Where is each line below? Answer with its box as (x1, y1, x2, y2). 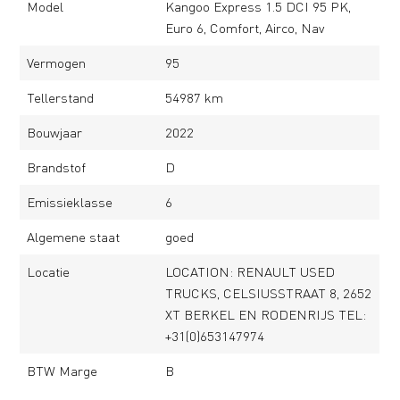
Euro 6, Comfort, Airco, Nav (165, 19, 325, 37)
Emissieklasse (26, 193, 112, 211)
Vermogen (26, 54, 86, 71)
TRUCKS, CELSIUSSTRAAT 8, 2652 (165, 284, 372, 302)
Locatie (26, 262, 70, 280)
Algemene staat (26, 228, 120, 246)
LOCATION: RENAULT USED (165, 262, 336, 280)
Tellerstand (26, 88, 94, 106)
